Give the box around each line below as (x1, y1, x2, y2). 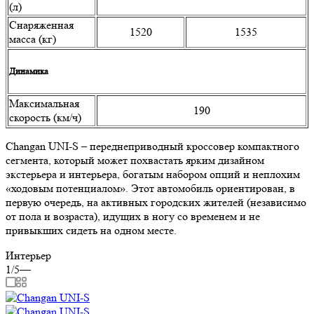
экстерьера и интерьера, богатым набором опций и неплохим (6, 168, 300, 182)
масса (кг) (9, 32, 56, 46)
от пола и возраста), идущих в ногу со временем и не (6, 210, 260, 224)
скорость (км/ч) (9, 111, 81, 125)
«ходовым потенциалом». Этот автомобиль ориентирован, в (6, 182, 295, 196)
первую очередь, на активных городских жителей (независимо (6, 196, 306, 210)
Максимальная (9, 97, 79, 111)
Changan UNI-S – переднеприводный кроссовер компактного (6, 139, 299, 153)
